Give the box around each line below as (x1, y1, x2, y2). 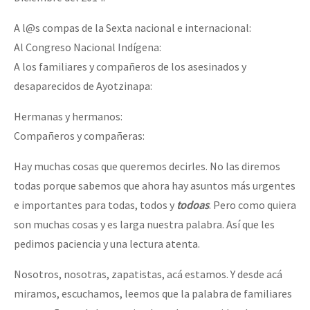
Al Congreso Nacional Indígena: (14, 39, 161, 54)
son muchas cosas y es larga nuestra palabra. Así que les (14, 217, 275, 231)
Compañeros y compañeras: (14, 128, 145, 143)
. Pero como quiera (209, 197, 296, 212)
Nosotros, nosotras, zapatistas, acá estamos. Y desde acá (14, 266, 282, 281)
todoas (176, 197, 209, 212)
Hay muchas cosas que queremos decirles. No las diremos (14, 158, 280, 173)
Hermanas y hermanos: (14, 109, 122, 123)
